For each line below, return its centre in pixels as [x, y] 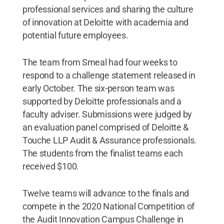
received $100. [51, 166]
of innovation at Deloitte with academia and [105, 22]
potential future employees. [75, 35]
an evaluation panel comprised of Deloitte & [105, 127]
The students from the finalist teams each [102, 153]
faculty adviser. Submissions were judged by [107, 114]
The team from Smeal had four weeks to [100, 62]
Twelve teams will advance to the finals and [106, 193]
